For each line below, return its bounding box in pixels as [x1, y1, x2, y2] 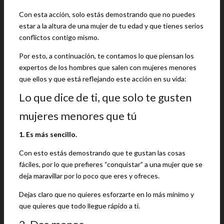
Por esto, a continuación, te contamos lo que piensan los [19, 51, 194, 60]
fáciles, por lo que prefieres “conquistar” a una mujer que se [19, 160, 202, 168]
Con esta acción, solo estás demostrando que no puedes [19, 10, 195, 18]
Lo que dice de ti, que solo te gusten [19, 90, 191, 104]
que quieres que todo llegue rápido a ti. [19, 201, 140, 210]
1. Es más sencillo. [19, 130, 77, 138]
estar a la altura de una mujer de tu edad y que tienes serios [19, 21, 203, 30]
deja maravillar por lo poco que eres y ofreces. [19, 171, 159, 180]
